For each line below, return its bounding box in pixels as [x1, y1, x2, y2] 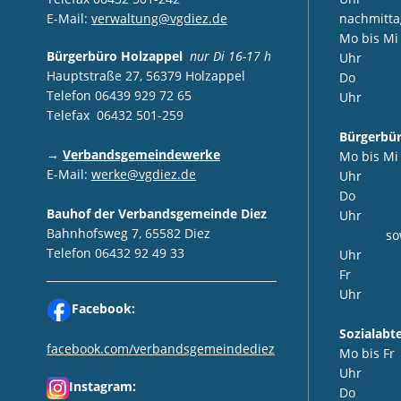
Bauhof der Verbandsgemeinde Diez [46, 204, 267, 222]
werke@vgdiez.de [90, 165, 196, 183]
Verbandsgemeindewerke [62, 145, 220, 163]
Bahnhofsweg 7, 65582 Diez [46, 224, 210, 242]
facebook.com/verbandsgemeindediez [46, 339, 275, 357]
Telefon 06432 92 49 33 [46, 243, 184, 261]
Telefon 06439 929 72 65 [46, 86, 192, 104]
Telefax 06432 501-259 [46, 106, 183, 124]
